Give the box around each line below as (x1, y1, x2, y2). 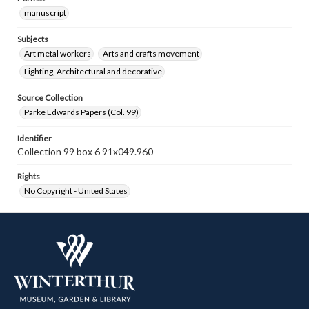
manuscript (24, 8, 66, 18)
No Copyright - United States (24, 186, 128, 196)
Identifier (17, 133, 52, 143)
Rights (17, 171, 40, 181)
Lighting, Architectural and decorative (24, 66, 162, 77)
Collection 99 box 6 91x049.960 (17, 146, 153, 157)
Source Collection (17, 92, 83, 103)
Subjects (17, 34, 48, 44)
